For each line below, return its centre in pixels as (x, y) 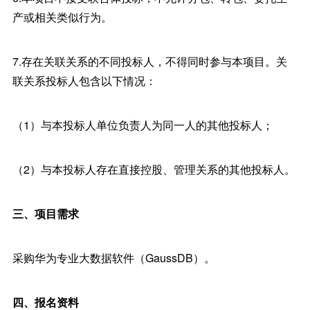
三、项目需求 (45, 213)
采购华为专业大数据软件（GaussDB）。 (113, 258)
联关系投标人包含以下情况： (84, 81)
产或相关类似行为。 (62, 17)
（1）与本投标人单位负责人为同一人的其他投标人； (143, 125)
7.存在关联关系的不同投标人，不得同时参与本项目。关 (149, 61)
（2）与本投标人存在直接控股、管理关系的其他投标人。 (154, 169)
